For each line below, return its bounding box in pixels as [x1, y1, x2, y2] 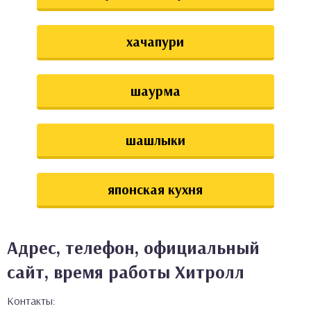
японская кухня [108, 180, 203, 198]
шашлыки [125, 131, 185, 149]
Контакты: [7, 294, 56, 308]
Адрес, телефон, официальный [7, 236, 260, 259]
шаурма [130, 82, 180, 99]
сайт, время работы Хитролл [7, 260, 244, 283]
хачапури [126, 33, 185, 50]
